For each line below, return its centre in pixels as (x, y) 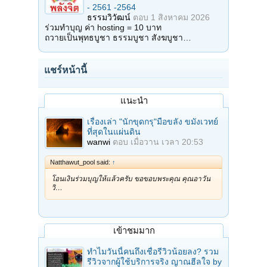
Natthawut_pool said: (81, 162)
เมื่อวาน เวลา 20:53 (167, 142)
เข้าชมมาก (134, 231)
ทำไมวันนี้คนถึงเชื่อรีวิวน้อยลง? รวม (153, 252)
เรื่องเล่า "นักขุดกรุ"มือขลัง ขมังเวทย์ (153, 122)
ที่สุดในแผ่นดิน (114, 132)
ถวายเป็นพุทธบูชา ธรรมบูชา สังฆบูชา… (118, 38)
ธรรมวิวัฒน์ (109, 18)
